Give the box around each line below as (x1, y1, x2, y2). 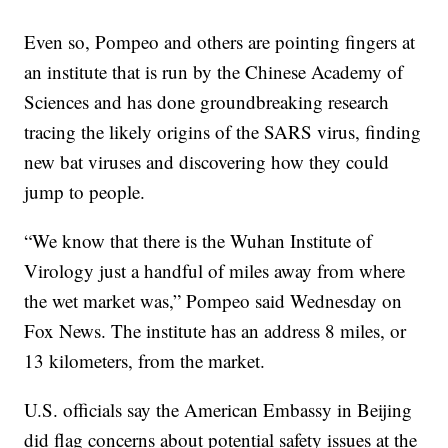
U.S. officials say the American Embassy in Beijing (24, 397, 413, 423)
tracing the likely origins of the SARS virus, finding (24, 119, 422, 145)
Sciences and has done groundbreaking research (24, 89, 390, 115)
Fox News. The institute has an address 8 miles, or (24, 318, 407, 344)
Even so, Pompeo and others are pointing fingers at (24, 29, 416, 55)
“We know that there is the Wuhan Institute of (24, 228, 373, 254)
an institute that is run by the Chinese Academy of (24, 59, 404, 85)
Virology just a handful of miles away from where (24, 258, 406, 284)
